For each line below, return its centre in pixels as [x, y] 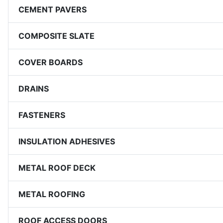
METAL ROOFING [52, 194]
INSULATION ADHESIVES [67, 141]
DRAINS [34, 88]
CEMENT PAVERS [53, 9]
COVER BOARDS [51, 62]
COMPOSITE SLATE [56, 36]
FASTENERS [42, 115]
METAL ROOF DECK [57, 167]
